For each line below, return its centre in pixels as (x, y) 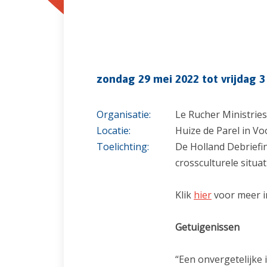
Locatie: (114, 130)
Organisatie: (124, 114)
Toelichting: (123, 146)
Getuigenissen (207, 227)
